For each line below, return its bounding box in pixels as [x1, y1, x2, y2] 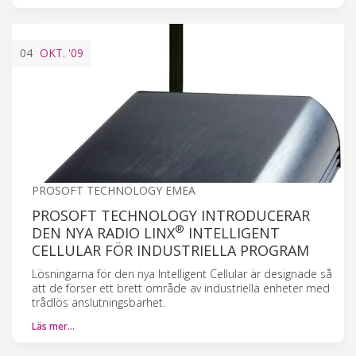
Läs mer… [32, 319, 75, 333]
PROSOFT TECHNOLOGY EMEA [32, 182, 195, 198]
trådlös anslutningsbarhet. [32, 294, 165, 310]
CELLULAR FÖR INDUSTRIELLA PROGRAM [32, 240, 309, 260]
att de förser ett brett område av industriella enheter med [32, 280, 330, 296]
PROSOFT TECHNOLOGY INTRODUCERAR [32, 205, 310, 225]
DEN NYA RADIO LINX [32, 222, 175, 242]
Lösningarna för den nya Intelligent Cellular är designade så [32, 265, 332, 281]
